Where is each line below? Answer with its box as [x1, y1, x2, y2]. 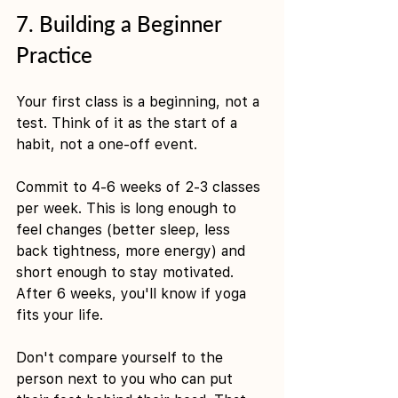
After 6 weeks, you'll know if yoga [16, 284, 251, 302]
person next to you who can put [16, 370, 237, 387]
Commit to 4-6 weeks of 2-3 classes [16, 178, 265, 195]
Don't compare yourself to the [16, 348, 227, 366]
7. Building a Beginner [16, 10, 227, 36]
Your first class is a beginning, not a [16, 92, 264, 110]
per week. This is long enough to [16, 199, 241, 217]
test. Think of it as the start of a [16, 114, 242, 131]
